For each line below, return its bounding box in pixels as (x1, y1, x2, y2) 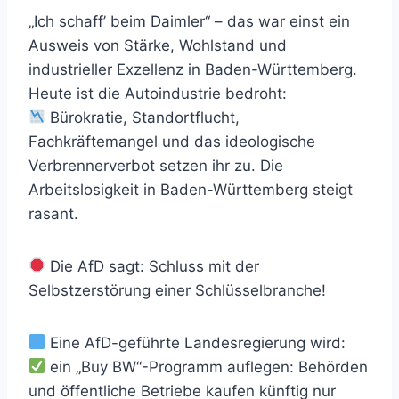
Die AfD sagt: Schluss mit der (45, 256, 260, 275)
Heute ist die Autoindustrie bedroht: (28, 84, 287, 102)
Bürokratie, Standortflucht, (45, 108, 240, 126)
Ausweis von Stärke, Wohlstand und (28, 36, 287, 54)
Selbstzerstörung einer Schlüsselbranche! (28, 281, 326, 299)
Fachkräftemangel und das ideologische (28, 132, 315, 151)
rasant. (28, 204, 78, 223)
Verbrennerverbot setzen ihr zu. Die (28, 156, 283, 175)
